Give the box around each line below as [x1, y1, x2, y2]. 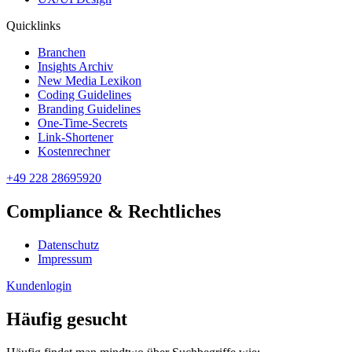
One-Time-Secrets [38, 116, 127, 130]
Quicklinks [6, 19, 60, 33]
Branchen [38, 46, 86, 60]
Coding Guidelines [38, 88, 131, 102]
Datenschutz [38, 238, 99, 251]
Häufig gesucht [6, 308, 127, 329]
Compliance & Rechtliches [6, 201, 221, 222]
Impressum [38, 252, 92, 266]
